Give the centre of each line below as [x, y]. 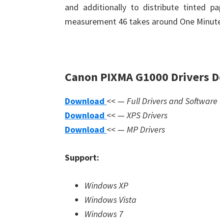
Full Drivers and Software [172, 101]
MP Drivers [146, 129]
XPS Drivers [147, 115]
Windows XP [106, 185]
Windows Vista [110, 200]
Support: [82, 157]
